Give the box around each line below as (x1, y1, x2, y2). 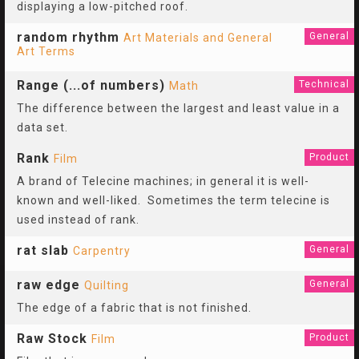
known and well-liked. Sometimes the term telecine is (17, 194, 330, 207)
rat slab (17, 243, 69, 258)
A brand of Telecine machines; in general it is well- (17, 175, 309, 188)
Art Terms (17, 45, 75, 58)
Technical (299, 79, 349, 90)
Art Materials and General (123, 31, 272, 44)
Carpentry (73, 244, 131, 257)
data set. (17, 121, 71, 134)
